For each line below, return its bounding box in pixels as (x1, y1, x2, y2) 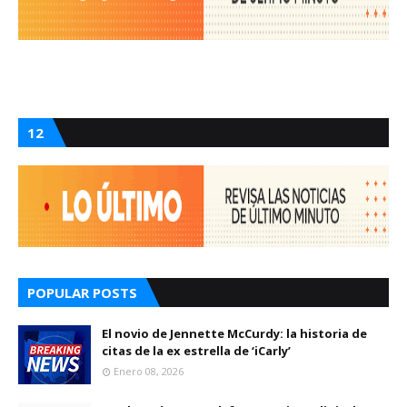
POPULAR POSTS (27, 283, 137, 302)
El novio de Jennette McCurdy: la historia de (102, 324, 367, 342)
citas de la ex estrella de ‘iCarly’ (102, 342, 291, 359)
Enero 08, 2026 (114, 363, 184, 378)
